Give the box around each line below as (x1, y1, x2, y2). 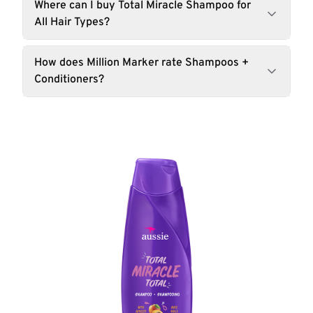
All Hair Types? (34, 15, 110, 29)
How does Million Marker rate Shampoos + (34, 56, 249, 70)
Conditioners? (34, 73, 104, 87)
